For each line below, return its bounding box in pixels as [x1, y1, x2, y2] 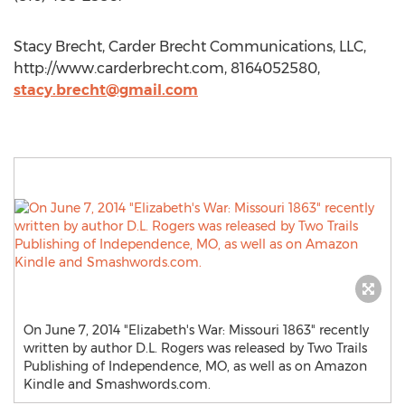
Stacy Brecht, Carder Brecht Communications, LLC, [14, 38, 366, 55]
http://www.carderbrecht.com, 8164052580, [14, 60, 320, 77]
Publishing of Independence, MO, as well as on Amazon [24, 358, 367, 374]
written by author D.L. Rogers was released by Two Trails [24, 340, 367, 356]
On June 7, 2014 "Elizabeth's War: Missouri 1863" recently [24, 322, 369, 338]
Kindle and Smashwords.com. [24, 376, 211, 392]
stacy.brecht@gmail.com [14, 81, 198, 99]
